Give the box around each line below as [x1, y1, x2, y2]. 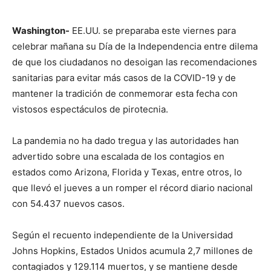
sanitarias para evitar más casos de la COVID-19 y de [12, 71, 236, 83]
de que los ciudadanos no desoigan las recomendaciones [12, 56, 257, 68]
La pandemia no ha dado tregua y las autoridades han [12, 134, 239, 146]
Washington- [12, 24, 70, 36]
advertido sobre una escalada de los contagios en [12, 150, 224, 162]
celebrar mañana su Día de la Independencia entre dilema [12, 40, 258, 52]
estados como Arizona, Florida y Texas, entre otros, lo [12, 166, 242, 178]
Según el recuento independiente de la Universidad [12, 229, 233, 241]
